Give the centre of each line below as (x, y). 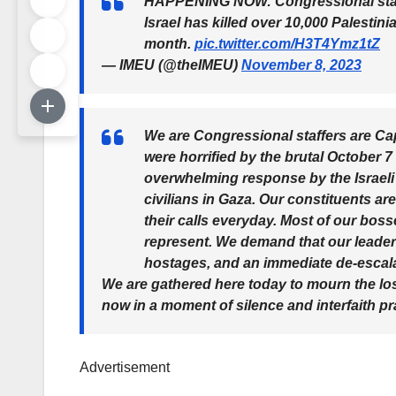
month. (169, 44)
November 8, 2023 (301, 65)
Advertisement (125, 368)
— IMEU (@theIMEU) (171, 65)
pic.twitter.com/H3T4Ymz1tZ (287, 44)
